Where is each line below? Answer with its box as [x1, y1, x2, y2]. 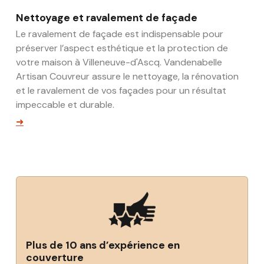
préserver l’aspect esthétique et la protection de [16, 41, 228, 54]
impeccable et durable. [16, 98, 114, 111]
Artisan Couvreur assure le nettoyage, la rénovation [16, 70, 239, 82]
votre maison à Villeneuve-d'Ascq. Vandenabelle [16, 55, 222, 68]
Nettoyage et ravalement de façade [16, 11, 197, 24]
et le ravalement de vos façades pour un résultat [16, 84, 226, 97]
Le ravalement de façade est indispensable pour [16, 27, 223, 40]
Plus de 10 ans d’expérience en [26, 238, 180, 252]
